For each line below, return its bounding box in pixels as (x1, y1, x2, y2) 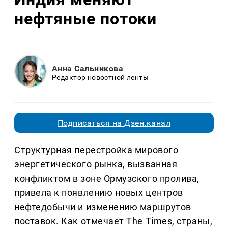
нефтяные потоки (14, 9, 157, 28)
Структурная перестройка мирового (14, 145, 179, 156)
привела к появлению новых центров (14, 187, 183, 198)
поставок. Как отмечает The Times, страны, (14, 216, 213, 227)
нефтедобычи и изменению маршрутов (14, 202, 191, 213)
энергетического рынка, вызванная (14, 159, 178, 170)
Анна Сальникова (52, 63, 124, 73)
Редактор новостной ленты (52, 73, 149, 81)
